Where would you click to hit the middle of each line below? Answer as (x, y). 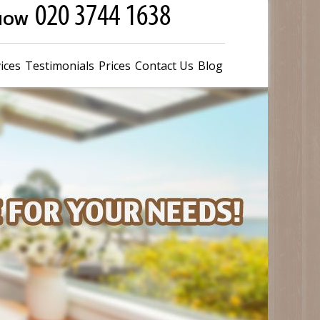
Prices (114, 66)
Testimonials (59, 66)
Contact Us (164, 66)
